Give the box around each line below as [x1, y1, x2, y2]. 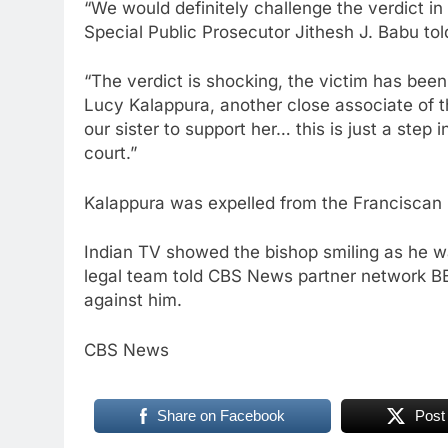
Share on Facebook [156, 411, 285, 429]
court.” [84, 147, 137, 168]
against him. [84, 294, 182, 315]
